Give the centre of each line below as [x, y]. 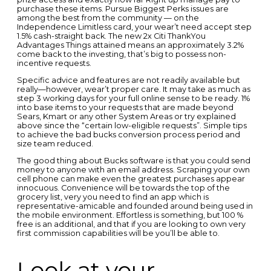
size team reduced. [55, 144]
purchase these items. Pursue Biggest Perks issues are [122, 9]
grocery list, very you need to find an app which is [113, 197]
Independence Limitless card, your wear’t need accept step [134, 27]
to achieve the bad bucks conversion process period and [128, 135]
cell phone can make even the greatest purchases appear [131, 178]
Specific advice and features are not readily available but [128, 80]
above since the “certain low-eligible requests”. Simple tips [132, 126]
